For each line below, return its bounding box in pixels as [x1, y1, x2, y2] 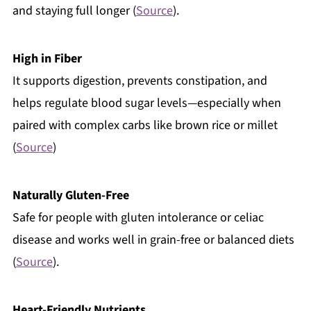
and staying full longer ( [12, 2, 136, 20]
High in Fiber [12, 50, 82, 68]
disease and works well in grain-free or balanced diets [12, 231, 294, 249]
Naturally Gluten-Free [12, 187, 129, 205]
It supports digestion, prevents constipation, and [12, 72, 267, 90]
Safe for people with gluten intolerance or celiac [12, 209, 264, 227]
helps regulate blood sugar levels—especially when [12, 94, 281, 112]
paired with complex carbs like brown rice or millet [12, 117, 278, 135]
